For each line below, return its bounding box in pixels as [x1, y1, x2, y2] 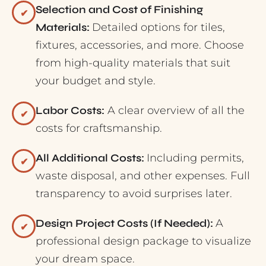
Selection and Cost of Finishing [36, 3, 203, 17]
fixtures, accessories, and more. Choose [36, 39, 244, 52]
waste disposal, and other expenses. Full [36, 169, 250, 183]
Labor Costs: [36, 104, 104, 118]
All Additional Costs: [36, 151, 147, 165]
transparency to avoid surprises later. [36, 187, 232, 201]
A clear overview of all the [104, 104, 245, 118]
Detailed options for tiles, [92, 21, 225, 34]
